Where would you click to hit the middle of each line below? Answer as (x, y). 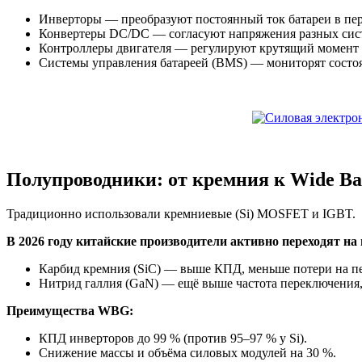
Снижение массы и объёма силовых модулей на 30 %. (187, 353)
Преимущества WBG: (70, 311)
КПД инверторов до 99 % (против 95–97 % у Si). (173, 339)
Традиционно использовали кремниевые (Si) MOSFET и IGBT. (181, 214)
